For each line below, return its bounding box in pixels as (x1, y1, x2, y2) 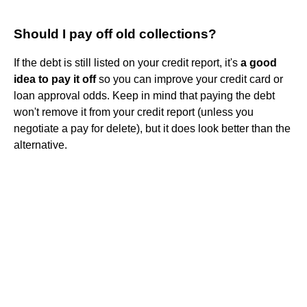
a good (241, 56, 277, 69)
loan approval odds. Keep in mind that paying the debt (14, 89, 275, 101)
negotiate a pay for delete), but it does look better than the (14, 122, 291, 134)
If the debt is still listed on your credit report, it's (14, 56, 241, 69)
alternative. (14, 138, 67, 151)
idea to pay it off (14, 73, 96, 85)
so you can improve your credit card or (96, 73, 283, 85)
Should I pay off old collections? (14, 26, 217, 41)
